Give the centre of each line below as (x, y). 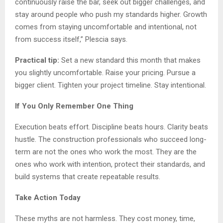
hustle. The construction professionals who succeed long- (111, 139)
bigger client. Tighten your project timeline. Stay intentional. (111, 85)
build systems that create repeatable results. (88, 176)
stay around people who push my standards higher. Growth (111, 14)
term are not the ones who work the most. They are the (106, 152)
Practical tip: (37, 60)
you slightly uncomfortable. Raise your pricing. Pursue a (105, 72)
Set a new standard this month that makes (130, 60)
